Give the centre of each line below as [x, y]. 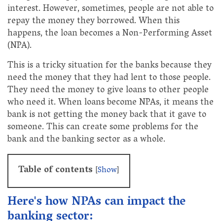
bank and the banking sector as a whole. [86, 140]
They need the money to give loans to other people [108, 91]
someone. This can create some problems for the [103, 128]
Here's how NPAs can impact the [96, 202]
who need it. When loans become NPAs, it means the [110, 103]
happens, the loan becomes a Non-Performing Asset [110, 34]
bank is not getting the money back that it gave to [107, 115]
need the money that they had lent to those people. [109, 78]
